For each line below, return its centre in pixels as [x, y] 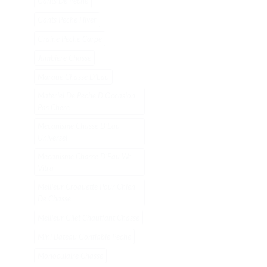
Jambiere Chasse [64, 58]
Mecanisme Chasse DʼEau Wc [85, 156]
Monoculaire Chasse [70, 256]
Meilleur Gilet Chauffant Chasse [89, 218]
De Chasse [54, 199]
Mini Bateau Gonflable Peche [84, 237]
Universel [52, 138]
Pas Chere [54, 108]
